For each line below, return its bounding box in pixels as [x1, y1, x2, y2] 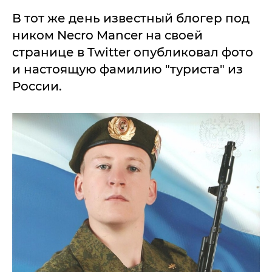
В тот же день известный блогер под [12, 10, 250, 25]
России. [12, 78, 62, 93]
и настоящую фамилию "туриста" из [12, 61, 243, 76]
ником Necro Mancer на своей [12, 27, 203, 42]
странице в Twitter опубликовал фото [12, 44, 253, 59]
